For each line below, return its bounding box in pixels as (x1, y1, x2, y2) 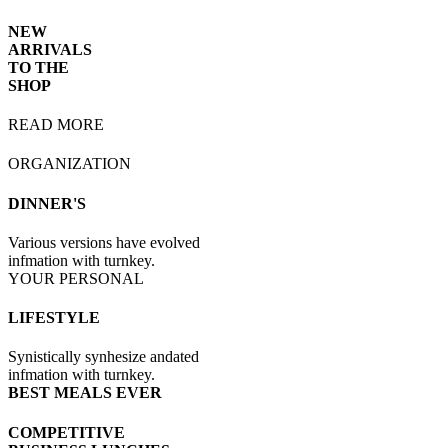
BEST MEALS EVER (8, 384, 162, 402)
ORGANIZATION (8, 155, 131, 173)
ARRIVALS (8, 40, 92, 58)
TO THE (8, 58, 69, 76)
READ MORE (8, 116, 104, 134)
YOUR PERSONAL (8, 269, 144, 287)
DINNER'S (8, 194, 86, 212)
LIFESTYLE (8, 309, 100, 327)
